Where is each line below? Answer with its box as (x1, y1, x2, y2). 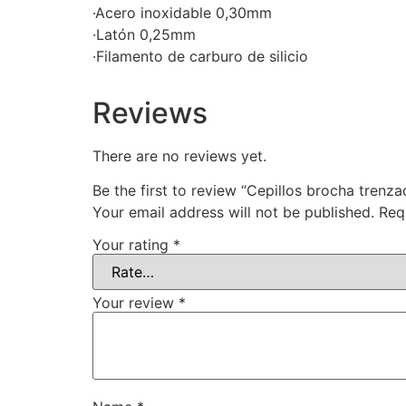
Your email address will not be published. (92, 203, 374, 222)
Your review (92, 293, 179, 312)
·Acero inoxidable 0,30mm (92, 3, 272, 22)
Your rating (92, 235, 173, 254)
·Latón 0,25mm (92, 24, 196, 43)
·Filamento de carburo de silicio (92, 46, 308, 65)
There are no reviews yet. (92, 146, 266, 165)
